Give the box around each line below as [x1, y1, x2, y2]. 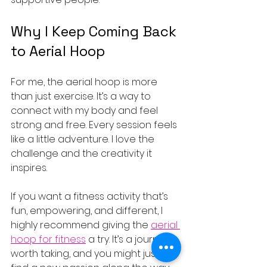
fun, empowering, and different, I [11, 204, 165, 218]
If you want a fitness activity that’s [11, 190, 170, 204]
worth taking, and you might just [11, 247, 162, 261]
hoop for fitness [11, 232, 86, 247]
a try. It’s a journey [86, 232, 172, 247]
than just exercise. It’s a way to [11, 89, 153, 104]
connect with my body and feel [11, 104, 160, 118]
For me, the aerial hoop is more [11, 75, 160, 89]
